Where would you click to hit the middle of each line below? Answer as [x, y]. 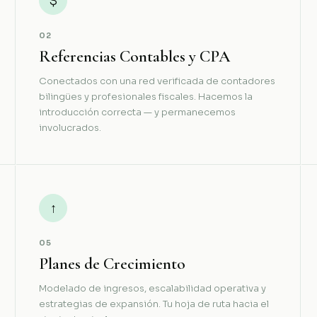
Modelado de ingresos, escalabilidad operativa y [153, 289]
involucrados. [70, 128]
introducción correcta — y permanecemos [138, 113]
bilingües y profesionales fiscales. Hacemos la [146, 97]
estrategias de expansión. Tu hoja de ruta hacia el [154, 304]
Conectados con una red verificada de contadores [157, 81]
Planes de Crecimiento [113, 264]
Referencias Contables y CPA [135, 56]
